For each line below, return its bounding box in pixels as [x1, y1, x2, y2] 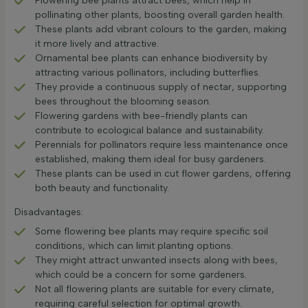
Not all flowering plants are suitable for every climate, [35, 283, 274, 295]
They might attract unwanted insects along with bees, [35, 254, 278, 266]
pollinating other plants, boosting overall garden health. [35, 9, 285, 21]
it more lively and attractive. [35, 38, 159, 49]
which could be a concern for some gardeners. [35, 269, 247, 280]
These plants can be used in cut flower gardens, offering [35, 168, 291, 179]
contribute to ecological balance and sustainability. [35, 124, 264, 136]
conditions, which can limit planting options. [35, 240, 233, 252]
